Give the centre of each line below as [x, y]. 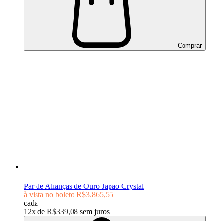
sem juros [95, 211]
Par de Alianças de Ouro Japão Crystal [84, 186]
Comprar [189, 45]
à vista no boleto [49, 194]
